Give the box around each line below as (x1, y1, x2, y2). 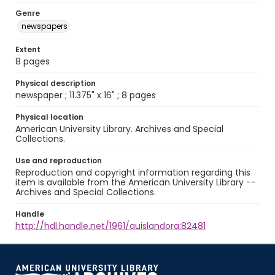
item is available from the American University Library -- (15, 176, 256, 188)
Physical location (15, 112, 83, 122)
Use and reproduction (15, 155, 102, 166)
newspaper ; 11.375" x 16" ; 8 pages (15, 89, 156, 101)
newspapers (21, 21, 68, 31)
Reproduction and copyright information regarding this (15, 166, 250, 179)
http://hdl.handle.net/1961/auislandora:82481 (15, 220, 206, 232)
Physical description (15, 78, 96, 88)
